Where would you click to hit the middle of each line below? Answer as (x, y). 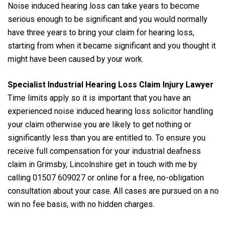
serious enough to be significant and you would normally (108, 19)
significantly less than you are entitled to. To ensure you (107, 138)
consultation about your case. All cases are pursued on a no (113, 191)
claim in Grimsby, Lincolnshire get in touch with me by (102, 164)
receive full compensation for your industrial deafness (104, 151)
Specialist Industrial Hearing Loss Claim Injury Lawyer (111, 84)
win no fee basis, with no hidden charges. (81, 204)
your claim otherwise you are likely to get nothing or (99, 124)
